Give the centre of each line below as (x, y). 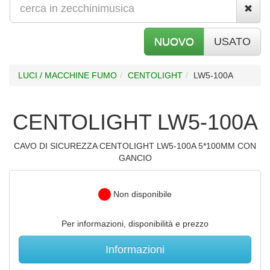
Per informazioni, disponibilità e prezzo (135, 224)
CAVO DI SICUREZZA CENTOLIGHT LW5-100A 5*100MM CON (135, 146)
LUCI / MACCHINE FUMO (67, 75)
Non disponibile (141, 194)
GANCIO (135, 158)
